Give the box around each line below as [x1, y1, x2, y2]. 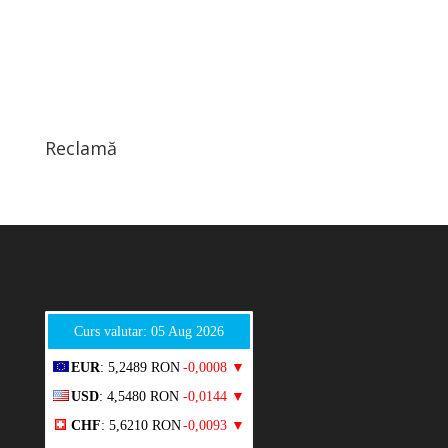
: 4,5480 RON [98, 388, 179, 404]
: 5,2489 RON [99, 359, 180, 375]
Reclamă [44, 135, 117, 160]
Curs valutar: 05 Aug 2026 [73, 323, 224, 339]
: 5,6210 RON [100, 417, 181, 433]
